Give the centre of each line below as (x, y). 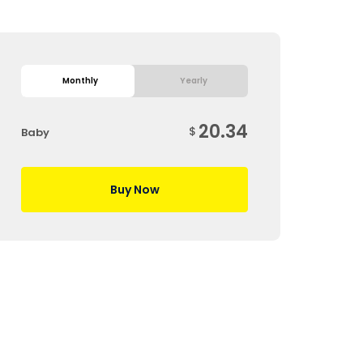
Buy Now (135, 190)
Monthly (80, 81)
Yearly (193, 81)
